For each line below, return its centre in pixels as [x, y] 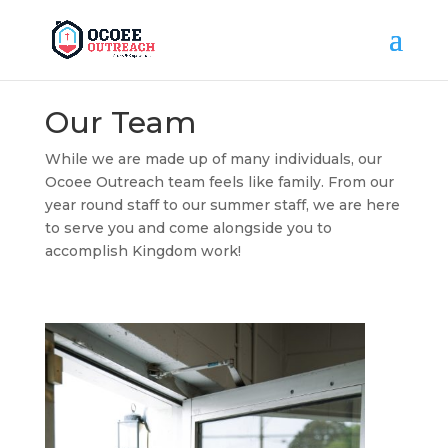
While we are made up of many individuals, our [213, 159]
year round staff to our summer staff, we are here [222, 205]
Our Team [120, 122]
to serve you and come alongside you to [188, 228]
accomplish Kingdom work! [144, 251]
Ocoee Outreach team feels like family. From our [219, 182]
